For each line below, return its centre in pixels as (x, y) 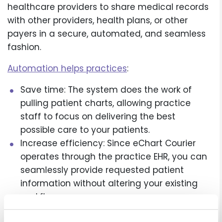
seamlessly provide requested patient (102, 170)
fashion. (24, 47)
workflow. (39, 197)
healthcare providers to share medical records (108, 7)
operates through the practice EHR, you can (113, 157)
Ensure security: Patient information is (101, 210)
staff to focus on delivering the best (98, 117)
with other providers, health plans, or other (98, 21)
